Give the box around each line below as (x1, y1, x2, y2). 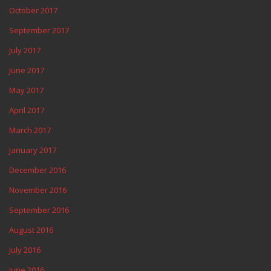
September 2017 (9, 25, 69, 36)
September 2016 (9, 204, 69, 215)
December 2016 (9, 165, 66, 175)
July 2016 (9, 244, 41, 255)
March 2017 (9, 125, 51, 135)
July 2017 (9, 45, 41, 56)
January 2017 (9, 145, 56, 155)
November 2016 (9, 184, 67, 195)
